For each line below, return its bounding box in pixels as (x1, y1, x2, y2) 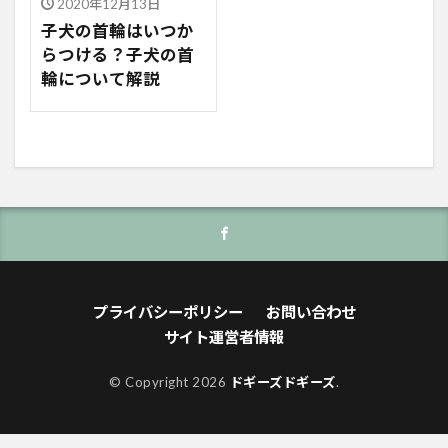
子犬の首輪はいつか (41, 20, 194, 41)
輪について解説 (41, 68, 160, 89)
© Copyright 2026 (109, 373, 230, 390)
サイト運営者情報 (164, 327, 284, 346)
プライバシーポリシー (92, 302, 243, 321)
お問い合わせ (265, 302, 356, 321)
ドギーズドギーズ (229, 373, 336, 390)
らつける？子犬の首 (41, 44, 194, 65)
